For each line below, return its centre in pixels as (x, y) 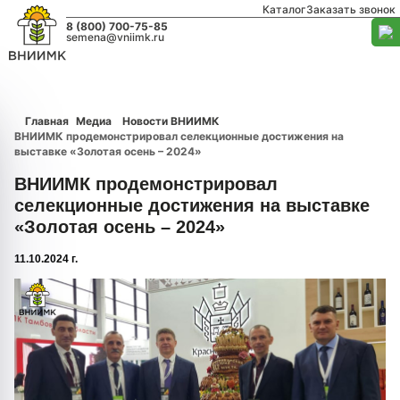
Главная (47, 121)
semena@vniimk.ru (116, 37)
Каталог (284, 9)
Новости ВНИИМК (171, 121)
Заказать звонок (351, 9)
